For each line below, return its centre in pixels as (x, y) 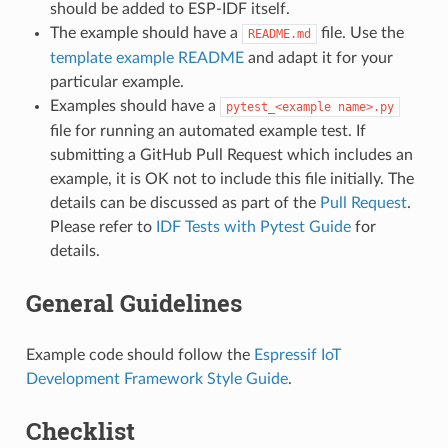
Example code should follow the (139, 354)
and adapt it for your (320, 57)
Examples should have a (134, 105)
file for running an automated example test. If (207, 130)
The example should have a (145, 32)
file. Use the (360, 32)
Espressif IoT (297, 354)
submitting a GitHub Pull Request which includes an (231, 154)
